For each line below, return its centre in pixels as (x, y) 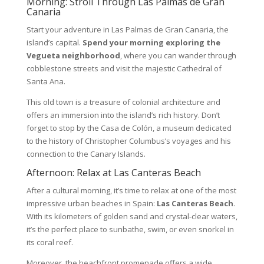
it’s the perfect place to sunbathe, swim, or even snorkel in (130, 229)
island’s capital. (54, 42)
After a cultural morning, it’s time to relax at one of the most (131, 190)
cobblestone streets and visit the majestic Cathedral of (124, 68)
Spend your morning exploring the (151, 42)
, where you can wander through (178, 55)
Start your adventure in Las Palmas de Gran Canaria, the (127, 29)
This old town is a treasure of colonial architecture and (123, 102)
